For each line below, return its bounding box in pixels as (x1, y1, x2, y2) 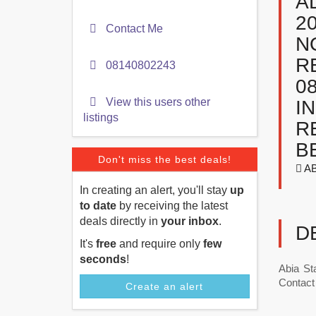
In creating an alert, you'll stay (80, 184, 230, 196)
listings (83, 111, 119, 123)
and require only (116, 238, 203, 250)
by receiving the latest (116, 200, 228, 212)
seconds (80, 253, 126, 265)
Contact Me (103, 23, 163, 35)
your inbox (161, 215, 219, 227)
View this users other (103, 96, 210, 108)
